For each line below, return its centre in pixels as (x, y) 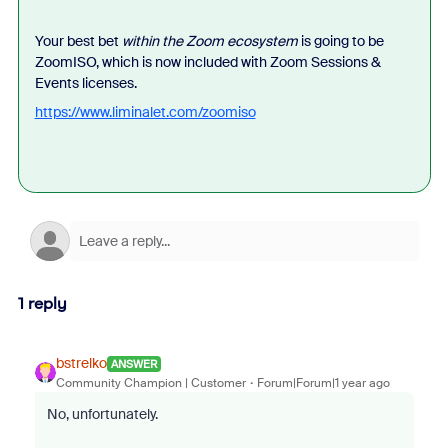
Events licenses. (85, 83)
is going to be (340, 41)
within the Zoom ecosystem (209, 41)
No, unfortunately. (102, 414)
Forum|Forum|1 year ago (323, 383)
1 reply (42, 303)
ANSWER (133, 363)
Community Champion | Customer (150, 383)
